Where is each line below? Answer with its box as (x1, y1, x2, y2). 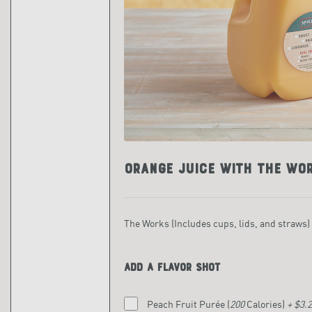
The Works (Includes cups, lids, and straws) (124, 217, 310, 229)
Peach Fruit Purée (146, 297, 227, 310)
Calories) (244, 297, 287, 310)
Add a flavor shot (124, 260, 220, 274)
